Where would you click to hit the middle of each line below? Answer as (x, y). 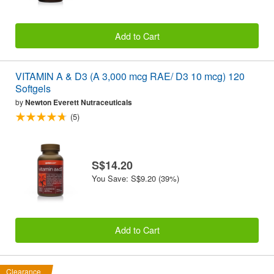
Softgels (33, 88)
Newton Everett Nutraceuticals (79, 102)
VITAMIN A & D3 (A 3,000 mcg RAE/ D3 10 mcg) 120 (130, 76)
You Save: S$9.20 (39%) (135, 178)
